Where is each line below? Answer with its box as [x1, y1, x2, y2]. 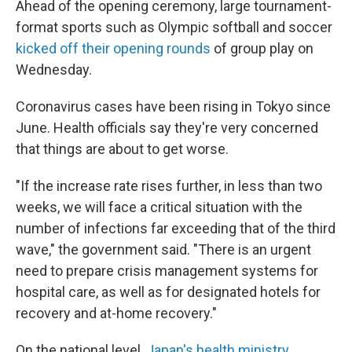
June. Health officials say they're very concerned [16, 119, 318, 137]
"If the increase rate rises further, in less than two [16, 178, 322, 195]
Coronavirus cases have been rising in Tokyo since [16, 98, 331, 115]
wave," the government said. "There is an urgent [16, 241, 311, 258]
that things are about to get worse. [16, 141, 229, 158]
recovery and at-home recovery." [16, 305, 217, 322]
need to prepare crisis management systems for [16, 262, 318, 280]
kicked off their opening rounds [16, 40, 211, 57]
